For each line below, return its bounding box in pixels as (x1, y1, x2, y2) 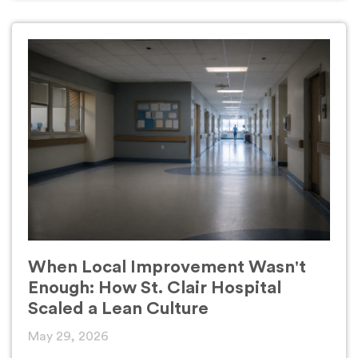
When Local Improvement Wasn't (28, 258, 306, 276)
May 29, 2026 (28, 330, 109, 343)
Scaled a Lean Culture (28, 300, 209, 317)
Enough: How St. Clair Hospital (28, 279, 281, 296)
